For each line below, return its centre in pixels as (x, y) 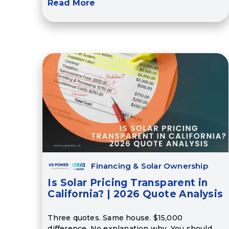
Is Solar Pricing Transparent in (128, 183)
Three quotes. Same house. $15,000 (115, 218)
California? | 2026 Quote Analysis (135, 194)
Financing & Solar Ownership (150, 166)
